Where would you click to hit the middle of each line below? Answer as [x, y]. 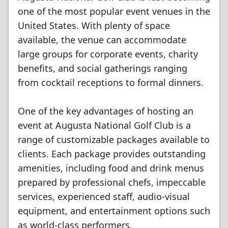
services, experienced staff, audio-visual [104, 196]
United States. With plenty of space [94, 25]
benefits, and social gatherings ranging [103, 68]
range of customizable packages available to [114, 139]
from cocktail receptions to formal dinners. [111, 82]
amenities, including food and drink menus [111, 168]
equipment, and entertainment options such [114, 211]
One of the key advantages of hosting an [106, 111]
